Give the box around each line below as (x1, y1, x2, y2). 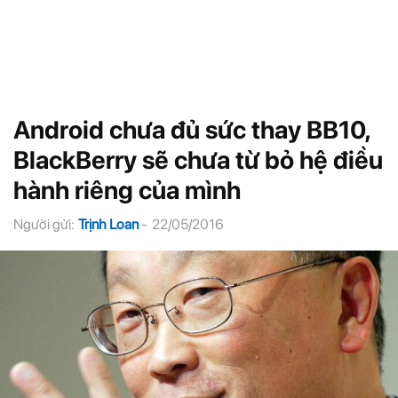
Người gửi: (13, 216, 74, 233)
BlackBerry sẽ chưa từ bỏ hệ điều (13, 145, 383, 175)
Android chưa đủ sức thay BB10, (13, 115, 370, 145)
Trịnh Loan (78, 216, 139, 233)
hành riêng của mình (13, 175, 241, 205)
